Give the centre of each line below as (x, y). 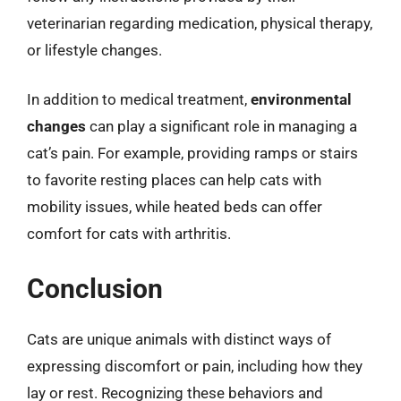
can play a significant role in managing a (222, 126)
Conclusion (95, 288)
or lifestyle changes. (94, 50)
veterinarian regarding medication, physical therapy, (200, 23)
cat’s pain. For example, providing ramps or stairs (192, 153)
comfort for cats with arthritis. (129, 234)
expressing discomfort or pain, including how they (195, 366)
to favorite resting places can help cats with (174, 180)
